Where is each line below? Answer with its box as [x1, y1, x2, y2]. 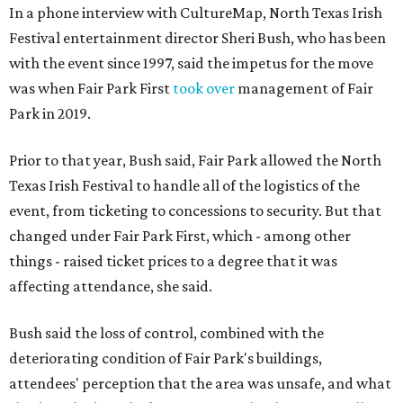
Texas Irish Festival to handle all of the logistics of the [9, 176, 360, 195]
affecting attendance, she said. [9, 277, 212, 296]
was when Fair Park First [9, 79, 173, 98]
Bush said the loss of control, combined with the [9, 324, 324, 343]
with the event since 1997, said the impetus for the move [9, 54, 373, 73]
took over [173, 79, 235, 98]
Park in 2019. [9, 104, 91, 123]
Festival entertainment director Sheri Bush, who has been [9, 29, 386, 48]
